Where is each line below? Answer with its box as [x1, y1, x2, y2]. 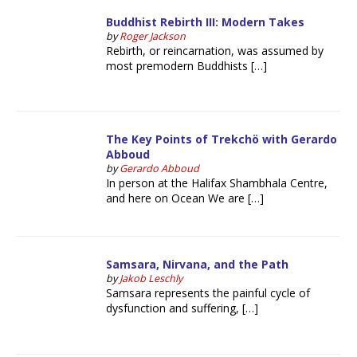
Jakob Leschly [120, 272, 183, 286]
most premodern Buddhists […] [106, 57, 268, 73]
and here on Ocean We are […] [106, 190, 265, 206]
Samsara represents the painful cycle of [106, 285, 311, 301]
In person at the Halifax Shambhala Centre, [106, 175, 328, 191]
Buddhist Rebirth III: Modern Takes [106, 14, 305, 29]
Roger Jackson [120, 29, 186, 43]
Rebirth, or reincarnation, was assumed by [106, 42, 324, 58]
